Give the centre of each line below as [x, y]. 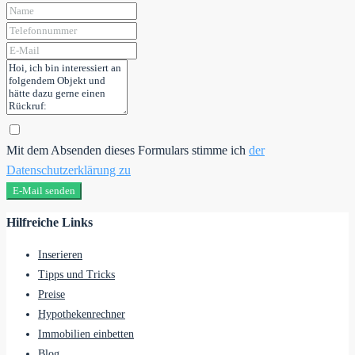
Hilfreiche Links [50, 222]
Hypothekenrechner [82, 315]
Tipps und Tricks [76, 275]
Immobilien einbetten [86, 334]
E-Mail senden [44, 190]
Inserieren [60, 255]
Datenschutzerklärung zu [69, 170]
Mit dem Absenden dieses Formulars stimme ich [128, 150]
